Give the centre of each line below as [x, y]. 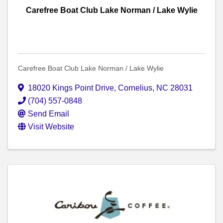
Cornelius [135, 88]
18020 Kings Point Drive [71, 88]
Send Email [49, 114]
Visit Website [51, 127]
